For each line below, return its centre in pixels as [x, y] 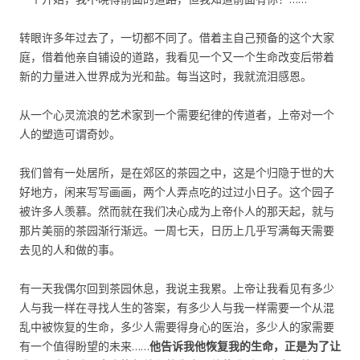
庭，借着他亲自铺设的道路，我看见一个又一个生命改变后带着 [177, 57]
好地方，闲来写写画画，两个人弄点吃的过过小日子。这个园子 [177, 192]
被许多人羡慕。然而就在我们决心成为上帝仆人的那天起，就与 [177, 211]
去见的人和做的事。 [70, 250]
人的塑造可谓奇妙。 [70, 134]
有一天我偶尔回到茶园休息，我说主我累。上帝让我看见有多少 [177, 288]
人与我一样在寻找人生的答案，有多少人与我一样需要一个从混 [177, 307]
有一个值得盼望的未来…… [84, 346]
